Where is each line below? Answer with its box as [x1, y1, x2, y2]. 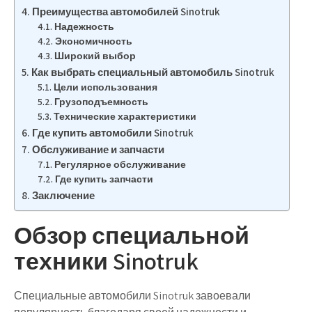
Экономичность [54, 35, 132, 47]
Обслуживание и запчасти [32, 142, 165, 156]
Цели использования [53, 81, 157, 93]
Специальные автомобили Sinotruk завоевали [14, 288, 251, 303]
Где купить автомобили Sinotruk [32, 125, 194, 139]
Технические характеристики [53, 110, 196, 123]
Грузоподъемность [54, 95, 148, 108]
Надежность [54, 20, 114, 33]
